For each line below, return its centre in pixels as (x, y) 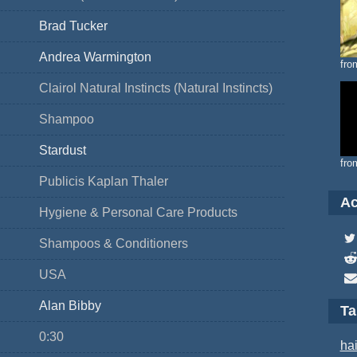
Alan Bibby (70, 306)
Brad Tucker (73, 26)
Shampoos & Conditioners (114, 243)
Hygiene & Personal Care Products (138, 212)
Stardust (63, 150)
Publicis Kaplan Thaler (104, 181)
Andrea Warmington (95, 57)
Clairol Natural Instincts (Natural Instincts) (156, 88)
